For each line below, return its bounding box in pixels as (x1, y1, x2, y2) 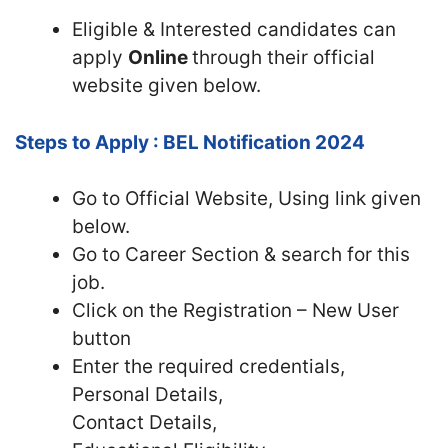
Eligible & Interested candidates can (72, 18, 396, 41)
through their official (192, 46, 375, 69)
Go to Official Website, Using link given (72, 187, 421, 210)
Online (128, 46, 192, 69)
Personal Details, (72, 383, 223, 406)
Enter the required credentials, (72, 355, 345, 378)
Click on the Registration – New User (72, 299, 399, 322)
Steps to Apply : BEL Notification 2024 (15, 130, 365, 154)
